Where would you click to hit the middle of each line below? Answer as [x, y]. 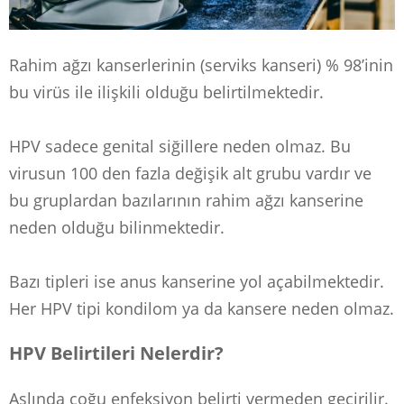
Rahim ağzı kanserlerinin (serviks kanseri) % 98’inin [201, 65]
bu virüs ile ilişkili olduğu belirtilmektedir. [166, 92]
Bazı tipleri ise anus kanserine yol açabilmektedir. [197, 282]
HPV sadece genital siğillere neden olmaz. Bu [180, 147]
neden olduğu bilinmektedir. [117, 228]
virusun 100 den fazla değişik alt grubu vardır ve [190, 174]
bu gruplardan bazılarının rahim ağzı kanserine [186, 201]
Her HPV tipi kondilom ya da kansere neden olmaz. [202, 309]
